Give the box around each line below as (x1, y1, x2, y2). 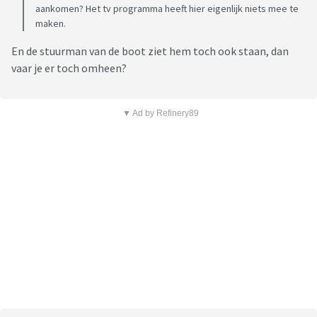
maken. (35, 17, 66, 30)
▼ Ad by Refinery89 (122, 108, 199, 119)
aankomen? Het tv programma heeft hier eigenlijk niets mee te (35, 2, 299, 16)
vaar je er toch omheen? (11, 61, 127, 76)
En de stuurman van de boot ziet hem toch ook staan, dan (11, 44, 289, 59)
